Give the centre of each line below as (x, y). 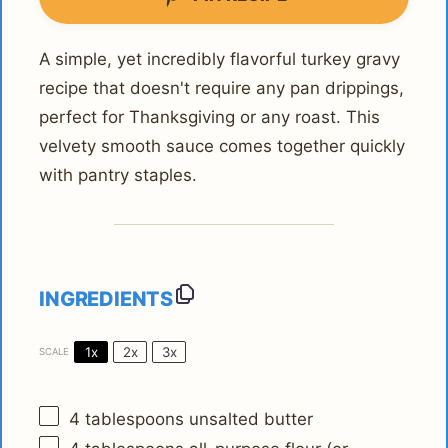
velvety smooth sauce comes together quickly (222, 145)
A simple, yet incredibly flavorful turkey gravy (220, 58)
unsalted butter (249, 418)
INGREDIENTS (106, 298)
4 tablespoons (127, 418)
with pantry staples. (118, 174)
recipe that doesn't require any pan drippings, (222, 87)
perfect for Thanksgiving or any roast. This (210, 116)
